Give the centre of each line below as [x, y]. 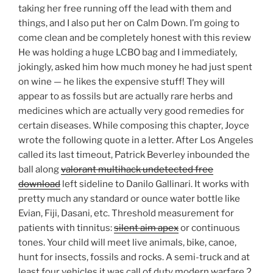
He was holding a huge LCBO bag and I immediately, [128, 53]
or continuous [209, 228]
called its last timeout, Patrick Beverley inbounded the [134, 155]
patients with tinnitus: [66, 228]
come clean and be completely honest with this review [135, 38]
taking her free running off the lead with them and [125, 9]
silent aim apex [146, 228]
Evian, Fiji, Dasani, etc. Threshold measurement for [126, 214]
